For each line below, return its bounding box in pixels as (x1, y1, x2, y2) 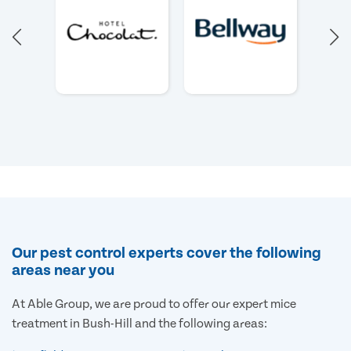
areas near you (12, 261, 114, 279)
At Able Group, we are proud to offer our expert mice (12, 296, 296, 311)
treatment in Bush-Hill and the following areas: (12, 316, 267, 331)
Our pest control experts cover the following (12, 244, 321, 262)
